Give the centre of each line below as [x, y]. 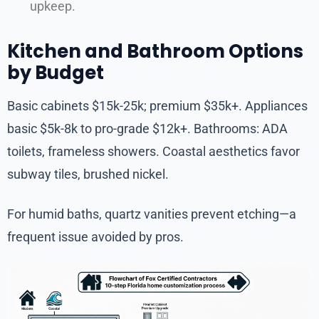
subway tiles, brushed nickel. [88, 174]
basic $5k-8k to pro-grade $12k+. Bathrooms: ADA [147, 128]
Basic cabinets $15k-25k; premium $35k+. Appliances [157, 105]
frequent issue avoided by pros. [95, 236]
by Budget [56, 72]
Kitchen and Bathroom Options [155, 51]
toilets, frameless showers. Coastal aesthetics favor [153, 151]
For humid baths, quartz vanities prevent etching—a [152, 214]
